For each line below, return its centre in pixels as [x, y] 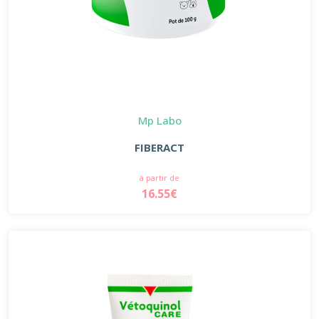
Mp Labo [159, 120]
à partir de [159, 177]
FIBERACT [159, 147]
